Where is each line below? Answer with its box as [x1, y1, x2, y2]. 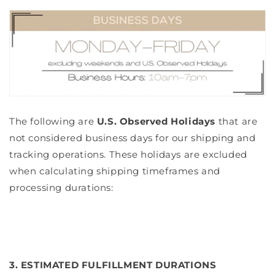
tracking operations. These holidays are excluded [9, 148, 247, 160]
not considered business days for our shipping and [9, 131, 256, 144]
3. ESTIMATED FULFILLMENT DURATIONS [9, 258, 217, 271]
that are [215, 115, 258, 127]
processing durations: [9, 181, 114, 193]
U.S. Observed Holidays [96, 115, 216, 127]
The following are [9, 115, 97, 127]
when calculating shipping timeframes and [9, 165, 221, 177]
